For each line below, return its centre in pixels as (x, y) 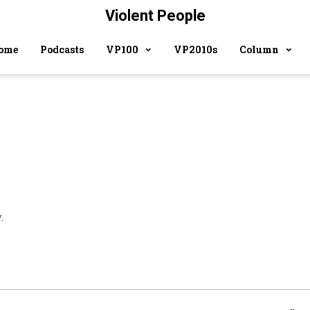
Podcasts (62, 49)
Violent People (155, 16)
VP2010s (195, 49)
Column (259, 49)
